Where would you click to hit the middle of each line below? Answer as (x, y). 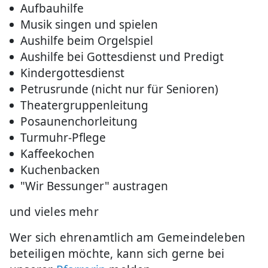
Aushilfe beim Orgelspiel (87, 41)
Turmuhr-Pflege (63, 138)
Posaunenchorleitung (79, 121)
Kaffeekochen (57, 154)
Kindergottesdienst (72, 73)
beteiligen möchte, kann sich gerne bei (117, 254)
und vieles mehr (54, 212)
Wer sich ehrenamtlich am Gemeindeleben (128, 237)
